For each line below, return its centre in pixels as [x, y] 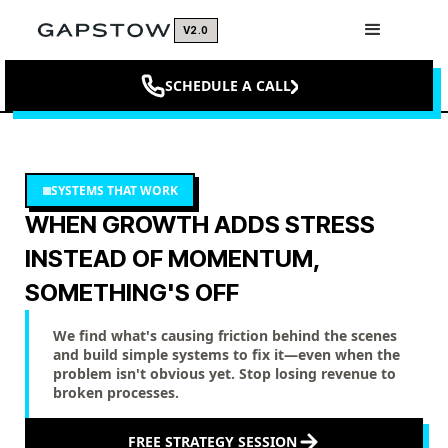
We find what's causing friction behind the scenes [225, 336]
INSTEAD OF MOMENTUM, [172, 259]
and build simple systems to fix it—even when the [226, 355]
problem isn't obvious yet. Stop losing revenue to [224, 374]
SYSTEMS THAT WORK [114, 190]
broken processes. [116, 393]
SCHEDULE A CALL [227, 85]
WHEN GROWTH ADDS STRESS [200, 225]
